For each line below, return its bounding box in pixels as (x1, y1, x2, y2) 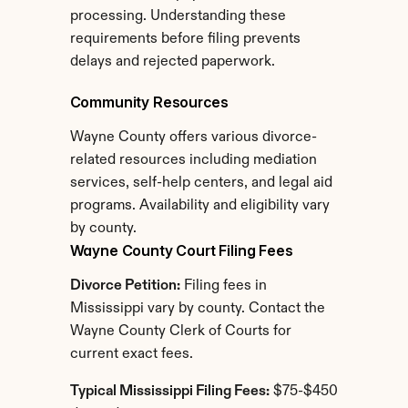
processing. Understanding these (69, 9, 286, 24)
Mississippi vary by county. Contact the (69, 301, 325, 316)
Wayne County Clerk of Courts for (69, 324, 291, 339)
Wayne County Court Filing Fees (69, 241, 293, 260)
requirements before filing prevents (69, 32, 301, 46)
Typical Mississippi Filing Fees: (69, 384, 270, 399)
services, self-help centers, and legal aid (69, 176, 332, 190)
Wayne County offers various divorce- (69, 130, 317, 145)
